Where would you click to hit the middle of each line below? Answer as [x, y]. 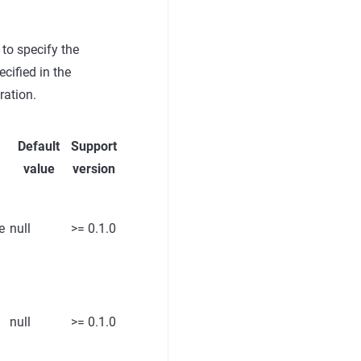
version [94, 169]
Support [94, 146]
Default [39, 146]
